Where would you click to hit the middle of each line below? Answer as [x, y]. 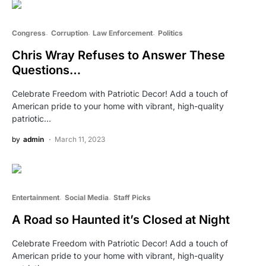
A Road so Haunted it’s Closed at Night [121, 219]
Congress [29, 33]
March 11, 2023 [80, 139]
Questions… [46, 70]
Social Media [86, 197]
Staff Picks [132, 197]
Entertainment [36, 197]
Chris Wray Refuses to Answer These [118, 55]
